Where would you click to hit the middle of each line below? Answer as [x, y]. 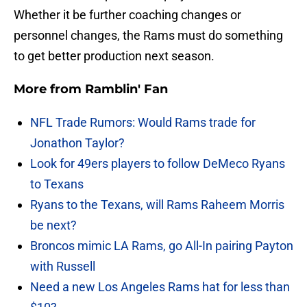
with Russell [63, 267]
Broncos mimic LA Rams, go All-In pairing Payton [162, 246]
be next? [53, 225]
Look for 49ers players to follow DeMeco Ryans [158, 164]
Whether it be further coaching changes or [127, 15]
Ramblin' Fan [126, 89]
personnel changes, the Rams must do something [148, 36]
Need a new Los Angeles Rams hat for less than [160, 287]
